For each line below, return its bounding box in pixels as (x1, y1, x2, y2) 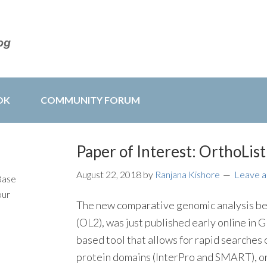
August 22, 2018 (76, 169, 141, 180)
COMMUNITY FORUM (41, 94, 140, 105)
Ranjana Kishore (155, 169, 220, 180)
